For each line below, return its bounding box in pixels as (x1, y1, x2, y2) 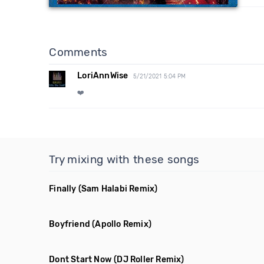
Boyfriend (49, 219, 91, 229)
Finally (49, 184, 77, 194)
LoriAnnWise (77, 71, 128, 81)
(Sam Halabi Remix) (78, 184, 158, 194)
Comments (49, 45, 108, 59)
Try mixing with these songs (49, 153, 200, 166)
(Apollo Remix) (92, 219, 152, 229)
